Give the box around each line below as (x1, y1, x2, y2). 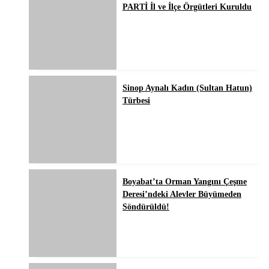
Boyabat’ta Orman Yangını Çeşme (122, 177, 247, 187)
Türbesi (122, 96, 150, 106)
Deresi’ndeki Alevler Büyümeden (122, 190, 241, 199)
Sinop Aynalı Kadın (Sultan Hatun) (122, 83, 252, 93)
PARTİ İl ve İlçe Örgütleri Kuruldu (122, 2, 252, 12)
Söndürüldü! (122, 202, 169, 212)
